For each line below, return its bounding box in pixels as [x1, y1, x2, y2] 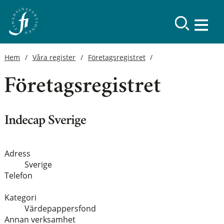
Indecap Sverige [4, 115, 86, 127]
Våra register [32, 52, 76, 62]
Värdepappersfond [24, 202, 96, 214]
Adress [4, 147, 30, 159]
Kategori [4, 191, 36, 203]
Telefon [4, 169, 32, 181]
